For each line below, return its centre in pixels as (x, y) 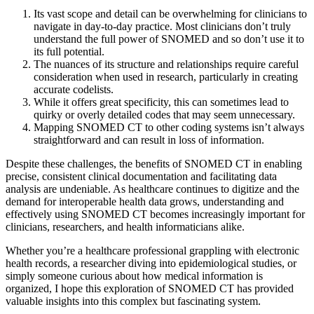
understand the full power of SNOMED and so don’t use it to (169, 39)
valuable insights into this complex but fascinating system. (133, 301)
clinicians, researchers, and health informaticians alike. (125, 226)
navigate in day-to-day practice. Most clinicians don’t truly (162, 26)
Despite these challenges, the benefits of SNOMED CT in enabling (154, 163)
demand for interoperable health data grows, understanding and (145, 201)
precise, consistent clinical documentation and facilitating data (141, 176)
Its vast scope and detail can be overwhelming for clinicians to (170, 13)
